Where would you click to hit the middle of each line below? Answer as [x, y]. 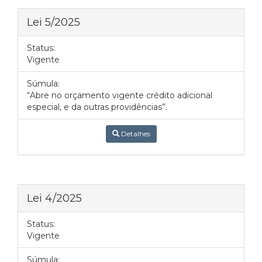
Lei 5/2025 [54, 22]
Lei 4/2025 [54, 198]
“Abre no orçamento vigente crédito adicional [120, 95]
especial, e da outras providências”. [97, 107]
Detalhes [135, 134]
